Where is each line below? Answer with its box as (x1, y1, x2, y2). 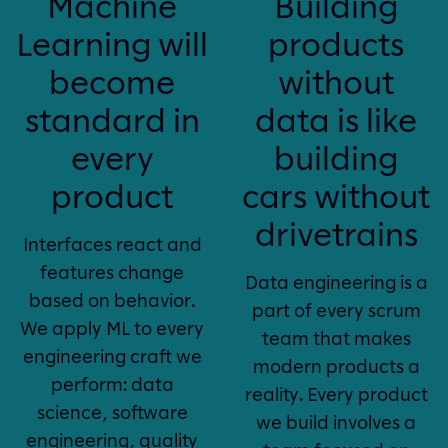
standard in (24, 100, 200, 139)
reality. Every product (244, 383, 428, 406)
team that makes (261, 327, 411, 350)
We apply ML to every (20, 317, 204, 340)
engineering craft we (22, 345, 202, 368)
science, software (36, 401, 188, 424)
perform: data (50, 373, 174, 396)
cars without (242, 176, 430, 215)
